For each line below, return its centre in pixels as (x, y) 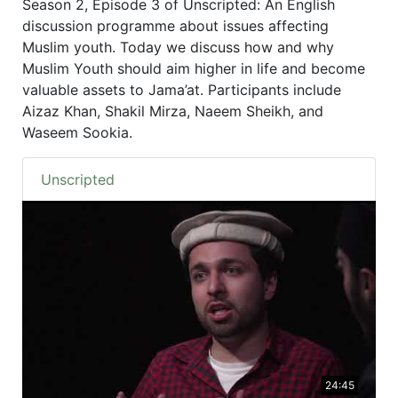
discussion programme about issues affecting (175, 26)
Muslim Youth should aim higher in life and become (194, 69)
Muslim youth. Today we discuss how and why (178, 48)
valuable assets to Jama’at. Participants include (182, 90)
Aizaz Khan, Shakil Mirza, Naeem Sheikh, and (173, 111)
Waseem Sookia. (77, 133)
